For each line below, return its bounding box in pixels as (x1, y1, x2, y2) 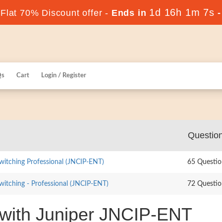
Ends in (108, 8, 150, 18)
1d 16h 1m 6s (149, 7, 215, 18)
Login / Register (41, 72, 86, 79)
